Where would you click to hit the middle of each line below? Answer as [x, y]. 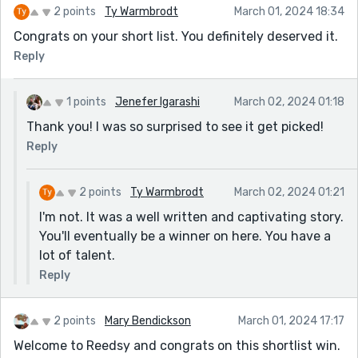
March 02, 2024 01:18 [289, 101]
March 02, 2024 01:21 [289, 192]
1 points [86, 101]
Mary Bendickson [148, 320]
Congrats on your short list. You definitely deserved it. [176, 36]
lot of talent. [77, 255]
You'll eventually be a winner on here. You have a [185, 236]
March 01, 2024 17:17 [291, 320]
